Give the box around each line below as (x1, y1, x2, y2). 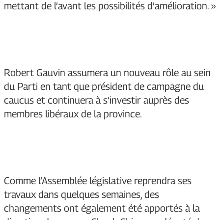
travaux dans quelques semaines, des (4, 189, 159, 201)
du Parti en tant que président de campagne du (4, 81, 204, 93)
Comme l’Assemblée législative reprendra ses (4, 175, 192, 187)
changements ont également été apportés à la (4, 202, 200, 215)
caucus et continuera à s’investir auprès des (4, 94, 189, 107)
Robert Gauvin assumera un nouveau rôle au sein (4, 67, 211, 79)
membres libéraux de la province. (4, 108, 142, 120)
